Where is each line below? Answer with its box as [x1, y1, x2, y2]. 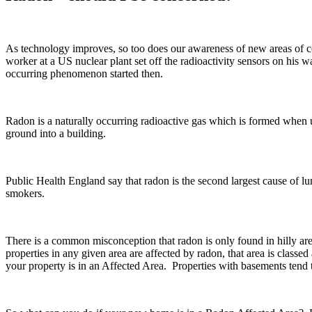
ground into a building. [6, 127, 106, 139]
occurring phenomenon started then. [6, 67, 163, 79]
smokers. [6, 187, 45, 199]
